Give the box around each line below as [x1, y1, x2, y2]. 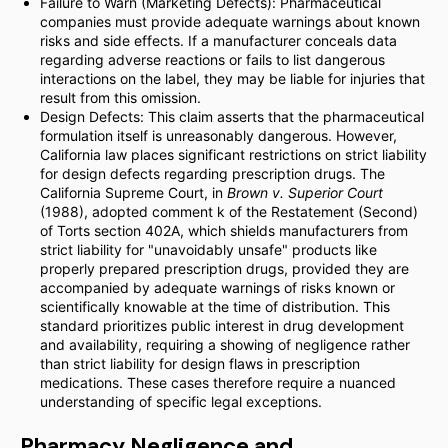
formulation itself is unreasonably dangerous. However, [40, 127, 397, 144]
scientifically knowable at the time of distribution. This [40, 298, 390, 315]
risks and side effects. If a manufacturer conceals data [40, 32, 397, 49]
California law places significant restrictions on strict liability [40, 146, 427, 163]
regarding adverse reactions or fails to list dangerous [40, 51, 385, 68]
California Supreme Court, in [40, 184, 227, 201]
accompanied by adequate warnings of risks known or [40, 279, 395, 296]
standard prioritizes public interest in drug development [40, 317, 404, 334]
